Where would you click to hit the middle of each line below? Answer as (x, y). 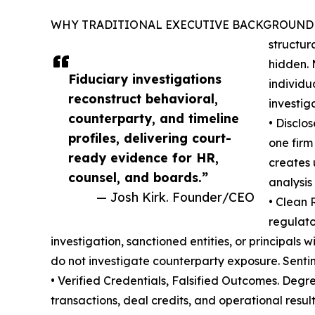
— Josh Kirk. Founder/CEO (175, 197)
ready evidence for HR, (143, 158)
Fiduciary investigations (145, 79)
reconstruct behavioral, (143, 99)
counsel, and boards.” (138, 178)
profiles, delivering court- (150, 138)
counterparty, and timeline (154, 118)
